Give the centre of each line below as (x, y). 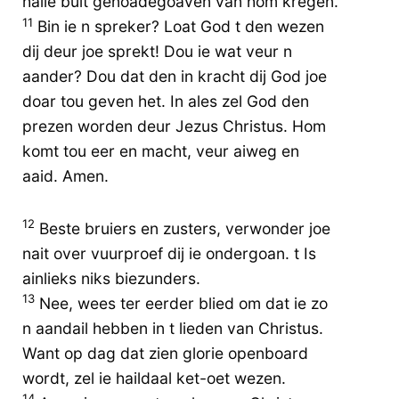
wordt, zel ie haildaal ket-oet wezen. (154, 378)
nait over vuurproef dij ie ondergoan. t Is (169, 253)
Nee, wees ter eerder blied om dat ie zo (181, 303)
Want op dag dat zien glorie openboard (165, 353)
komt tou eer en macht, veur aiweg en (161, 151)
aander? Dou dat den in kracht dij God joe (175, 77)
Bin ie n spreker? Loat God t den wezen (179, 27)
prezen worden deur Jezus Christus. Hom (174, 126)
